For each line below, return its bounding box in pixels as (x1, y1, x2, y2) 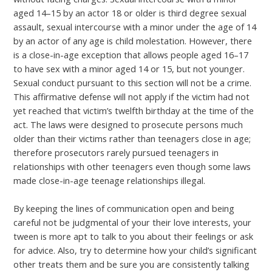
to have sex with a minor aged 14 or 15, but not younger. (13, 63, 245, 75)
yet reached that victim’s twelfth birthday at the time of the (13, 104, 254, 117)
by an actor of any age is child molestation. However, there (13, 35, 253, 47)
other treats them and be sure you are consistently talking (13, 258, 250, 271)
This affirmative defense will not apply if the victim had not (13, 90, 250, 103)
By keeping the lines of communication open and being (13, 202, 235, 215)
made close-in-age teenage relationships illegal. (13, 174, 206, 187)
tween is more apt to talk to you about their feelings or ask (13, 230, 254, 243)
